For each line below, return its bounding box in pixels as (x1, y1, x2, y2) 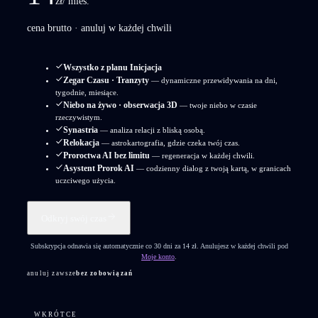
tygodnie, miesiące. (55, 87, 119, 97)
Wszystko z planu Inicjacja (63, 62, 162, 72)
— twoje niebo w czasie (177, 100, 257, 109)
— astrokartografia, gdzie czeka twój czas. (99, 138, 240, 147)
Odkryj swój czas (41, 213, 106, 224)
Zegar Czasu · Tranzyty (63, 75, 149, 85)
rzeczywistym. (55, 112, 102, 121)
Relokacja (63, 137, 99, 148)
